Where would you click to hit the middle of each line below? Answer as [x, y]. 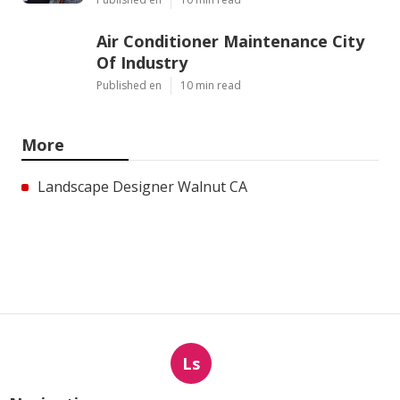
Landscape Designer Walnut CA [142, 186]
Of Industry [142, 62]
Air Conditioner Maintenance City [230, 41]
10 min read [211, 85]
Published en [129, 85]
